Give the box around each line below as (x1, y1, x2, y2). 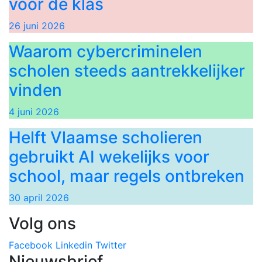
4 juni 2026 (9, 106, 59, 118)
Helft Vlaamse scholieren (9, 127, 202, 147)
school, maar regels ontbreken (9, 166, 244, 186)
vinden (9, 80, 62, 100)
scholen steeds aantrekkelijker (9, 61, 245, 81)
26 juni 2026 (9, 20, 65, 32)
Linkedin (56, 239, 92, 251)
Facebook (9, 239, 53, 251)
